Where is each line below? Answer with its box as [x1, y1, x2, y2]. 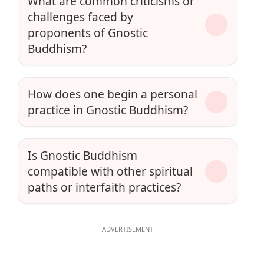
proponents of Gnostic [28, 25, 148, 41]
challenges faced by [28, 9, 133, 25]
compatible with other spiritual [28, 163, 193, 180]
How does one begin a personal [28, 86, 197, 103]
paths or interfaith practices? [28, 179, 181, 196]
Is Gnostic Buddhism [28, 147, 137, 164]
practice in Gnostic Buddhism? [28, 102, 188, 118]
